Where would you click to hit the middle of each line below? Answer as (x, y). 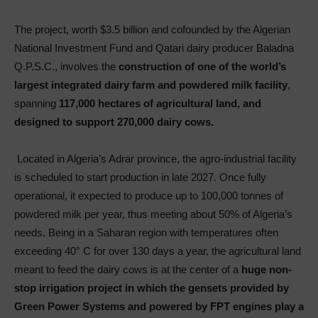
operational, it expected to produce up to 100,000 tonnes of (149, 196)
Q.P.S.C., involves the (66, 66)
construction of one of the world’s (202, 66)
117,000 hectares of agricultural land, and (160, 103)
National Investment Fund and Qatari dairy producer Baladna (154, 48)
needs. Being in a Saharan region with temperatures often (146, 232)
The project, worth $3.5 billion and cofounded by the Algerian (152, 29)
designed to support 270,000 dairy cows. (114, 122)
